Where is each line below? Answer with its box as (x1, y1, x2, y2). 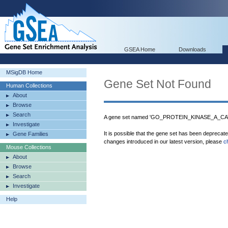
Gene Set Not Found (104, 77, 211, 91)
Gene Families (13, 131, 48, 137)
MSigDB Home (6, 69, 42, 75)
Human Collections (6, 82, 52, 89)
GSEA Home (124, 46, 155, 52)
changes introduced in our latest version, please (104, 138, 223, 145)
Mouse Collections (6, 144, 51, 150)
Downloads (179, 46, 206, 52)
